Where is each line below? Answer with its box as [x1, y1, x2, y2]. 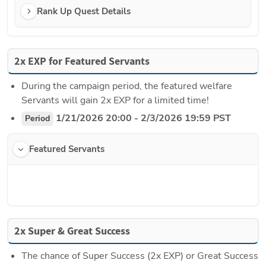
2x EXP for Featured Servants [14, 54, 150, 69]
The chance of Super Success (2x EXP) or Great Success [21, 249, 258, 263]
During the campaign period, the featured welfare [21, 80, 232, 93]
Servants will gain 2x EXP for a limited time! [21, 94, 209, 107]
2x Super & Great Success [14, 224, 130, 239]
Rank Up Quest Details [37, 5, 131, 18]
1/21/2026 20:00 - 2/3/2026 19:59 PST [53, 112, 231, 125]
